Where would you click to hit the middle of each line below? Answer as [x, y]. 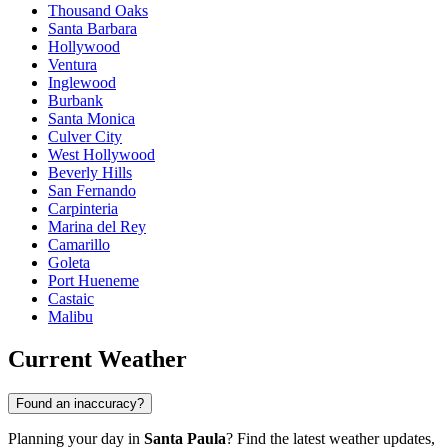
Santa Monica [91, 119]
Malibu [70, 317]
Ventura [72, 65]
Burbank [75, 101]
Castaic [71, 299]
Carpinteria [83, 209]
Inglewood [82, 83]
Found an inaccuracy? [80, 403]
